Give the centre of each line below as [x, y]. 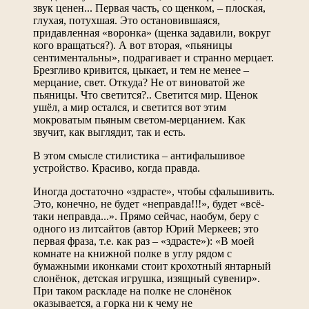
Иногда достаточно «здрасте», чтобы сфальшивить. [154, 191]
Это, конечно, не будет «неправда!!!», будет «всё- [149, 203]
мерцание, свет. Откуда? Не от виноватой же [139, 82]
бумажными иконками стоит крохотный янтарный [152, 266]
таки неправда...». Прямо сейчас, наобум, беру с [146, 216]
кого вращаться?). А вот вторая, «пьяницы [133, 45]
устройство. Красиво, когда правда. [117, 168]
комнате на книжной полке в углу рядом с [132, 253]
